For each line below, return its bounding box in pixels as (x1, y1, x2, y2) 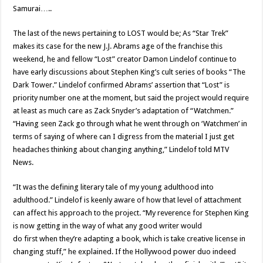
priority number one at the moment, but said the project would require (13, 93, 249, 102)
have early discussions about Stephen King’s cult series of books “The (13, 68, 246, 76)
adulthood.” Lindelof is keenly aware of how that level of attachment (13, 195, 242, 204)
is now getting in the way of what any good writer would (13, 221, 203, 230)
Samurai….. (13, 4, 52, 13)
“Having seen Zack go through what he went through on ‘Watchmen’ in (13, 119, 248, 128)
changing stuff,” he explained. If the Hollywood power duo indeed (13, 247, 237, 256)
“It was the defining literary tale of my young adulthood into (13, 183, 214, 191)
